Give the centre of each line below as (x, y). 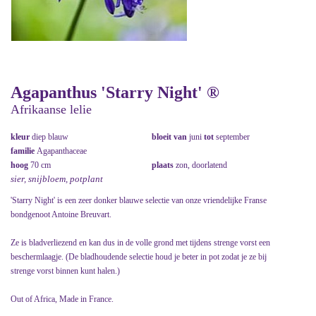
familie (24, 151)
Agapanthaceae (62, 151)
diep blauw (50, 137)
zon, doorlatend (201, 165)
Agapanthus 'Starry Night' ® (115, 93)
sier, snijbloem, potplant (57, 179)
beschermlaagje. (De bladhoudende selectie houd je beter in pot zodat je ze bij (139, 257)
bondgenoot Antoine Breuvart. (61, 215)
